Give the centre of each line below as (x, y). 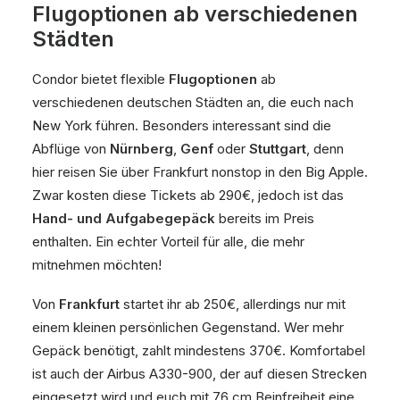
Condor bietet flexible (100, 79)
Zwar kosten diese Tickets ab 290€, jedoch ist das (188, 195)
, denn (325, 149)
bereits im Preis (265, 218)
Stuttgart (278, 149)
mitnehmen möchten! (97, 265)
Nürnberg (142, 149)
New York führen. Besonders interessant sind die (182, 125)
